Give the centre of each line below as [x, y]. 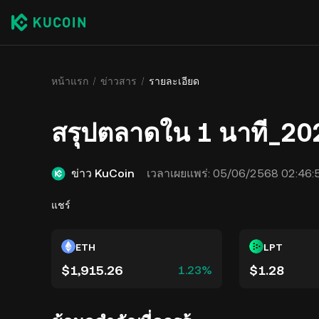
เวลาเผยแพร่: [178, 173]
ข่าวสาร [119, 81]
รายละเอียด [174, 81]
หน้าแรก [70, 81]
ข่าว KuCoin [103, 173]
